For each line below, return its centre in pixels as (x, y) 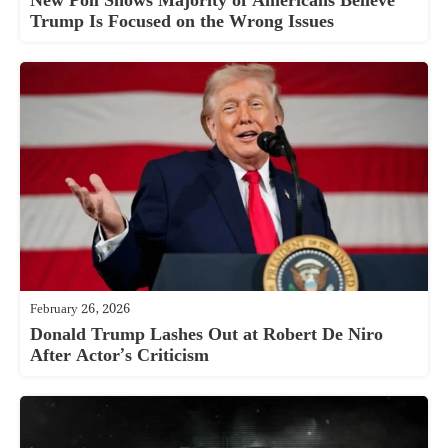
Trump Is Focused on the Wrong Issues (182, 21)
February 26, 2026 (80, 309)
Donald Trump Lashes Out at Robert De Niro (206, 334)
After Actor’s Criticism (119, 355)
